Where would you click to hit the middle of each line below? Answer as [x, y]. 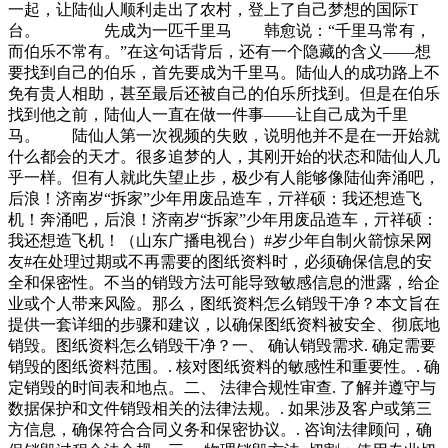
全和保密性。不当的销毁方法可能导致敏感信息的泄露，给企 [224, 283]
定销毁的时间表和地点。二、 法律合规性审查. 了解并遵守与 [222, 388]
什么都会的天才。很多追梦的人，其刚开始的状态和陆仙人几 [224, 157]
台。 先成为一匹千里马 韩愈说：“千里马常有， [219, 31]
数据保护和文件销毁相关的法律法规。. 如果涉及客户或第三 [220, 409]
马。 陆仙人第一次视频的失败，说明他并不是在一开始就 [224, 136]
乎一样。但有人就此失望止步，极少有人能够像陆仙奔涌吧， [224, 178]
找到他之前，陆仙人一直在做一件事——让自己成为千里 [208, 115]
